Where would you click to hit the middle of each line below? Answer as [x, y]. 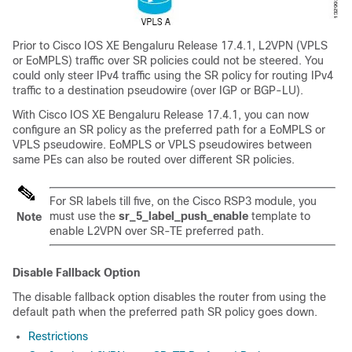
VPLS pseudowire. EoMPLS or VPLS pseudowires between [162, 145]
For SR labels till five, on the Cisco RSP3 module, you [183, 201]
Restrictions [58, 336]
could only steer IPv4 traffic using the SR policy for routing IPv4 [173, 75]
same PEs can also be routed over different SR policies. [154, 159]
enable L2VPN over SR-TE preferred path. [157, 231]
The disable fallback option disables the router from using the [169, 297]
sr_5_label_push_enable [183, 216]
